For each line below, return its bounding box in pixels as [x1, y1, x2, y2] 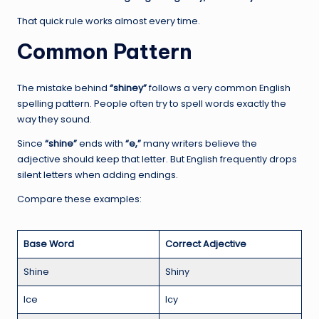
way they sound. [17, 113, 92, 125]
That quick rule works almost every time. [17, 14, 200, 27]
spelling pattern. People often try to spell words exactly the [17, 97, 286, 110]
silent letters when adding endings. [17, 168, 178, 181]
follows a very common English [147, 81, 291, 94]
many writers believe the [141, 137, 257, 150]
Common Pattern [17, 38, 192, 65]
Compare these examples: [17, 192, 142, 205]
